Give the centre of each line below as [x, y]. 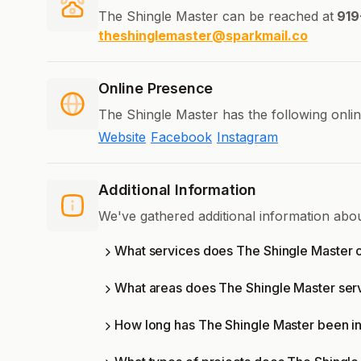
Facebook [181, 137]
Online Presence [156, 88]
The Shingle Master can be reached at [216, 16]
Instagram [247, 137]
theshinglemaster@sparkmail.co [203, 35]
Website [122, 137]
